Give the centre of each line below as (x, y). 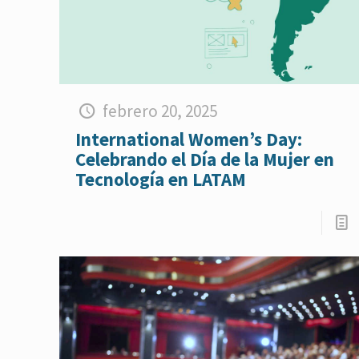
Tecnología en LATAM (161, 179)
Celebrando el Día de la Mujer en (205, 159)
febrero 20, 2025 (159, 111)
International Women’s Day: (189, 139)
